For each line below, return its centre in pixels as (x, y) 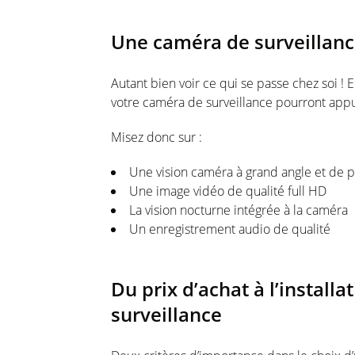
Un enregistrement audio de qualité (230, 229)
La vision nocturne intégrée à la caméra (239, 210)
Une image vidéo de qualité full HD (228, 191)
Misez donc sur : (157, 137)
